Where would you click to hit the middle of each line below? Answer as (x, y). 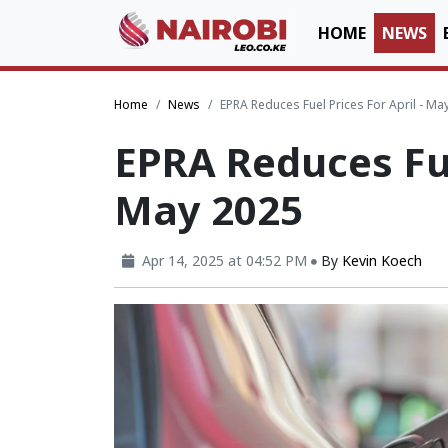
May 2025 (208, 209)
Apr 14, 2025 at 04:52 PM (224, 260)
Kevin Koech (382, 260)
